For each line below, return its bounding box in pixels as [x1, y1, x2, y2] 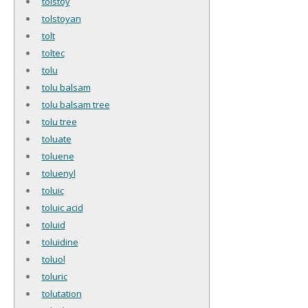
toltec [41, 46, 65, 59]
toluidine [41, 235, 78, 248]
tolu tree [41, 115, 77, 128]
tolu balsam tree [41, 98, 110, 111]
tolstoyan [41, 12, 81, 25]
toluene [41, 149, 74, 162]
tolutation [41, 287, 82, 300]
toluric [41, 269, 67, 283]
